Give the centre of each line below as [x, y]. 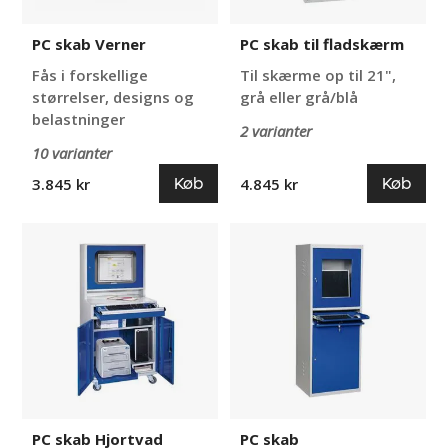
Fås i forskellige [90, 75]
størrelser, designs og [113, 97]
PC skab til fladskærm [322, 44]
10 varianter [72, 153]
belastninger [79, 119]
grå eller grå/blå [299, 97]
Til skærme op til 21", [318, 75]
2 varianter [276, 131]
